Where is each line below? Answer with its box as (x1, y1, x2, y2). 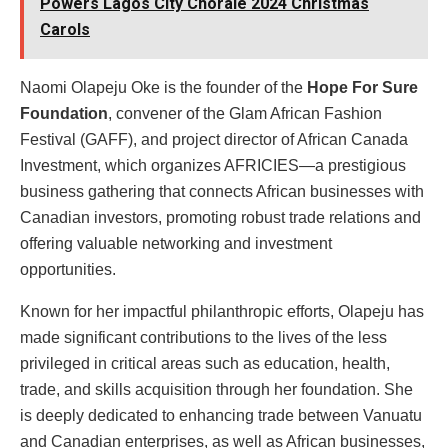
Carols (40, 19, 90, 39)
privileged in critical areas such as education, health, (20, 354, 390, 372)
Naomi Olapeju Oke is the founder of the (20, 78, 307, 96)
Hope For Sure (307, 78, 418, 96)
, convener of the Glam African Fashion (108, 104, 382, 122)
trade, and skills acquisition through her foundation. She (20, 380, 413, 398)
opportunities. (20, 260, 116, 278)
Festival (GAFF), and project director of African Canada (20, 130, 408, 148)
